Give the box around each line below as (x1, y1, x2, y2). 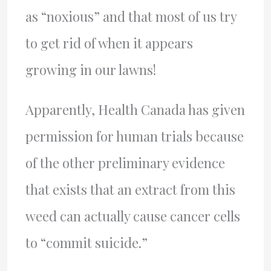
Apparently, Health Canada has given (25, 100, 245, 119)
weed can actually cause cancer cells (25, 207, 240, 225)
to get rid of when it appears (25, 34, 193, 52)
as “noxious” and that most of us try (25, 7, 237, 25)
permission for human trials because (25, 127, 244, 145)
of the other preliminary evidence (25, 154, 225, 172)
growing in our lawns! (25, 60, 156, 79)
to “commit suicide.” (25, 233, 148, 252)
